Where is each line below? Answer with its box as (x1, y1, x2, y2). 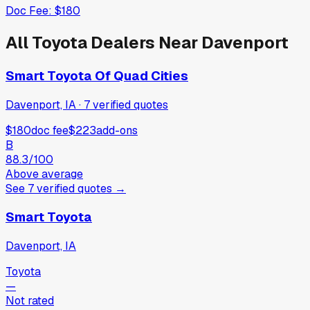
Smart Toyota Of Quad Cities (6, 67, 188, 85)
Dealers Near (87, 32, 201, 54)
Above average (6, 166, 83, 181)
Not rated (6, 293, 54, 309)
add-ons (96, 122, 138, 138)
